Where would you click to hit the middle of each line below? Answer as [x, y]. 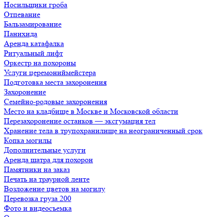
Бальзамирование [33, 24]
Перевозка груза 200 [38, 198]
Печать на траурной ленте [47, 179]
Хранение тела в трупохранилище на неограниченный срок [103, 131]
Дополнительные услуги [45, 150]
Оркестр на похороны [40, 63]
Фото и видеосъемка [38, 208]
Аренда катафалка [34, 43]
